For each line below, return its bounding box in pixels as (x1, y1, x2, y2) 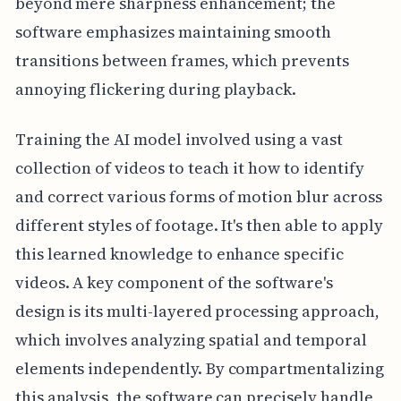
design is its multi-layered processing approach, (14, 300, 380, 323)
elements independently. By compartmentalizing (14, 357, 384, 380)
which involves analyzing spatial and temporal (14, 328, 367, 352)
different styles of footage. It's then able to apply (14, 214, 384, 237)
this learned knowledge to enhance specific (14, 243, 344, 266)
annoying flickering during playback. (14, 78, 297, 101)
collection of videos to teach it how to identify (14, 157, 364, 180)
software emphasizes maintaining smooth (14, 21, 331, 44)
